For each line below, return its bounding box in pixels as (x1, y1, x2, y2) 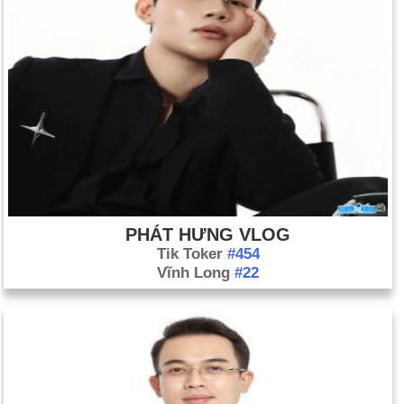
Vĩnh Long (157, 263, 234, 281)
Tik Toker (156, 244, 227, 262)
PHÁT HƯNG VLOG (125, 224, 290, 244)
